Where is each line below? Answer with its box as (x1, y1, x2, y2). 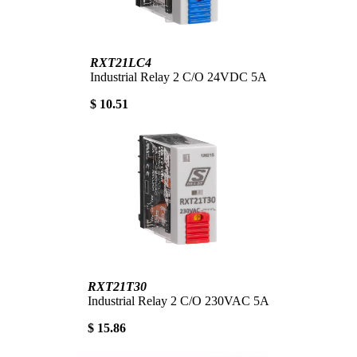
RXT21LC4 (90, 55, 151, 69)
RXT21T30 (88, 279, 147, 293)
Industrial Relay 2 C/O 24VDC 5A (90, 69, 267, 84)
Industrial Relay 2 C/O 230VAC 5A (88, 293, 269, 308)
